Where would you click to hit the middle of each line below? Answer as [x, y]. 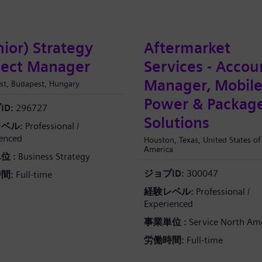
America [158, 149]
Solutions [177, 123]
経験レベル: [169, 192]
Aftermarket [187, 48]
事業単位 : [165, 222]
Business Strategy [53, 156]
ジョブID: [164, 173]
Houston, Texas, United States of [202, 140]
